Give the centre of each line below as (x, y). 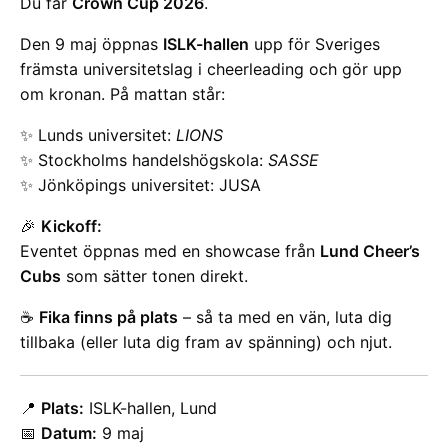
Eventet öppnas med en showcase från (170, 251)
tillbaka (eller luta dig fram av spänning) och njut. (206, 342)
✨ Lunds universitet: (98, 135)
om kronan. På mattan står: (122, 94)
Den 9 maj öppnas (91, 44)
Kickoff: (71, 226)
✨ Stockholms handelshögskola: (144, 160)
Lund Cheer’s (370, 251)
